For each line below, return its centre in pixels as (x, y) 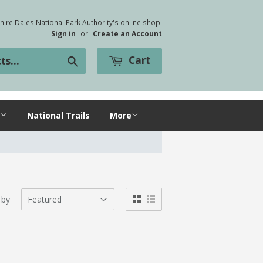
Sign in (63, 33)
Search (91, 60)
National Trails (58, 115)
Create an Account (127, 33)
